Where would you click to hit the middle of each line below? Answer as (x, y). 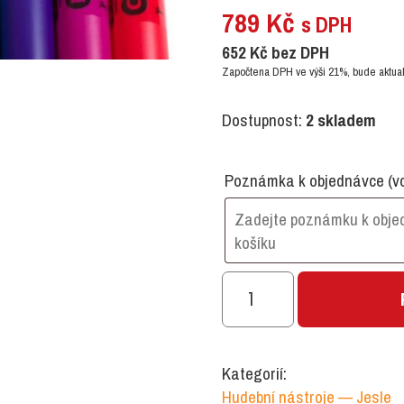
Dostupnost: (264, 120)
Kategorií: (254, 374)
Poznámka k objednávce (306, 181)
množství (260, 363)
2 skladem (341, 120)
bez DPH (298, 53)
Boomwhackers (287, 336)
